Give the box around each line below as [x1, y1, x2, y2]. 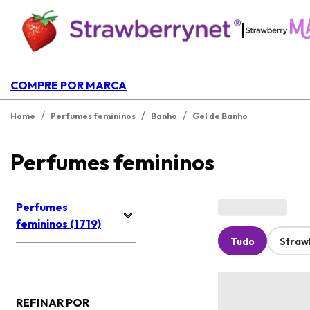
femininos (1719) [16, 217, 101, 231]
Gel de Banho [192, 111, 248, 121]
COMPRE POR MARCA [10, 78, 127, 92]
